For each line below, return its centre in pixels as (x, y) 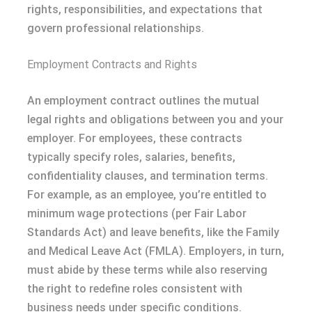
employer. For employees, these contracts (135, 138)
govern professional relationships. (116, 28)
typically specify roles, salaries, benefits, (131, 157)
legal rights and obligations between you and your (155, 119)
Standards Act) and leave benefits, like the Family (153, 232)
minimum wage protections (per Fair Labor (137, 213)
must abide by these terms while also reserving (147, 270)
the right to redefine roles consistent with (135, 288)
